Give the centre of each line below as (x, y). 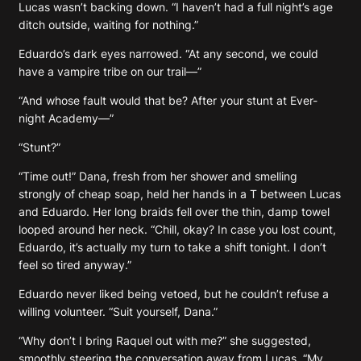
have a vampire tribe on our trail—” (110, 71)
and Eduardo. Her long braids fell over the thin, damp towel (174, 211)
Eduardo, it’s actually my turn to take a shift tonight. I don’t (172, 247)
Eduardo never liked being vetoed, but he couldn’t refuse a (174, 293)
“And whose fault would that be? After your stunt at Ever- (168, 100)
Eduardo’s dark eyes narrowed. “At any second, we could (168, 53)
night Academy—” (66, 118)
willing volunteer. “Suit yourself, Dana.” (118, 311)
